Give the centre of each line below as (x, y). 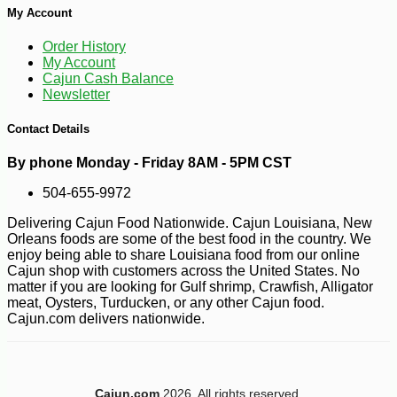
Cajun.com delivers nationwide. (106, 319)
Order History (84, 46)
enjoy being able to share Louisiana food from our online (183, 255)
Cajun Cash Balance (108, 78)
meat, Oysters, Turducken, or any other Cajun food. (166, 303)
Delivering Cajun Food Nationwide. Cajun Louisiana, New (190, 223)
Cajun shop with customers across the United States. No (183, 271)
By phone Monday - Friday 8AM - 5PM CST (149, 163)
